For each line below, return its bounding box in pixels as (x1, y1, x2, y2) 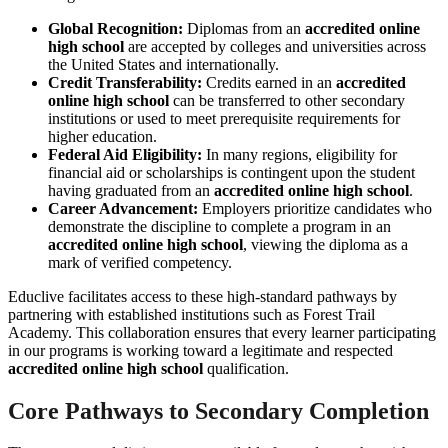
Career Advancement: (48, 199, 198, 217)
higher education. (48, 127, 157, 145)
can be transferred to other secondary (169, 91, 405, 109)
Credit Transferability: (48, 73, 202, 91)
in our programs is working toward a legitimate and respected (8, 341, 393, 359)
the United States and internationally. (48, 55, 279, 73)
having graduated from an (48, 181, 214, 199)
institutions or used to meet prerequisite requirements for (48, 109, 400, 127)
